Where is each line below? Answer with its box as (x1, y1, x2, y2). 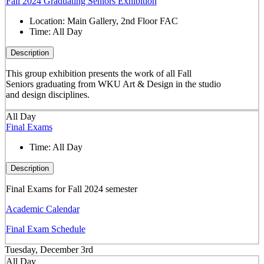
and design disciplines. (5, 89, 90, 100)
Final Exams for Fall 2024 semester (5, 183, 137, 194)
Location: (29, 15, 67, 26)
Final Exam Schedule (5, 223, 85, 234)
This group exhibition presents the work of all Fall (5, 68, 192, 78)
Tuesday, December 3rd (5, 245, 93, 255)
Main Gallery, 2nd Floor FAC (67, 15, 178, 26)
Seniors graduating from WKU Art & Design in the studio (5, 78, 221, 89)
